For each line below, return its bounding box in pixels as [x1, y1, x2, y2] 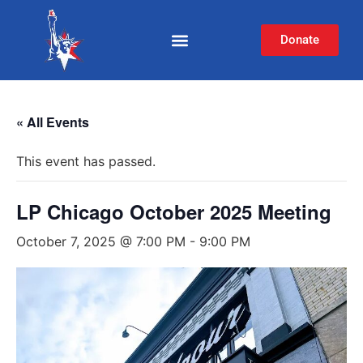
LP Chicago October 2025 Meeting [16, 198, 331, 225]
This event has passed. [16, 153, 156, 169]
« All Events [16, 113, 89, 131]
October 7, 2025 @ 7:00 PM [16, 233, 186, 250]
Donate [280, 32, 319, 47]
